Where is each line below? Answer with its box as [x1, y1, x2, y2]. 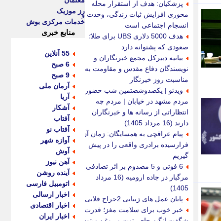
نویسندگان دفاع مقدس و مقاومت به [85, 65, 188, 73]
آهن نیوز [46, 158, 70, 166]
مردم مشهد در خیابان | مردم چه [96, 97, 188, 105]
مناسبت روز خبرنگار [130, 75, 188, 83]
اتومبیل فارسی [26, 180, 70, 188]
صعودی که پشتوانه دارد [121, 43, 188, 51]
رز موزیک [57, 7, 85, 15]
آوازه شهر [40, 136, 70, 145]
